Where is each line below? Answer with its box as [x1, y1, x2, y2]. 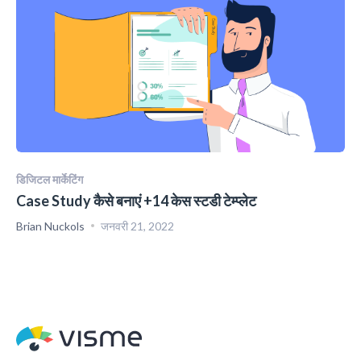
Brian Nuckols [16, 218, 85, 233]
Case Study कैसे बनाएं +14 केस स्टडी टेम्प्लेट [16, 191, 256, 210]
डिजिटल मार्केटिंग [16, 172, 83, 186]
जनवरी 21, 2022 [101, 218, 174, 233]
